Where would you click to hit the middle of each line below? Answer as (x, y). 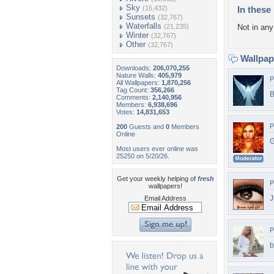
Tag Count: (133, 90)
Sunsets (141, 17)
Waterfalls (144, 26)
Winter (137, 35)
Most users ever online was (157, 149)
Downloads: (135, 68)
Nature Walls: (137, 75)
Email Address (165, 198)
